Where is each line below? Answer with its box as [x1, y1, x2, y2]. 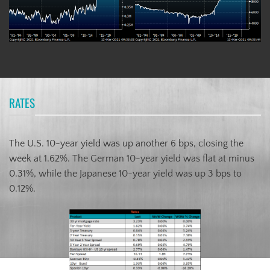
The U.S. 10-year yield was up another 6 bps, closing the [9, 137, 243, 149]
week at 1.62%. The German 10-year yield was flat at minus [9, 152, 254, 164]
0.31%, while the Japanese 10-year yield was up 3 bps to [9, 168, 242, 179]
